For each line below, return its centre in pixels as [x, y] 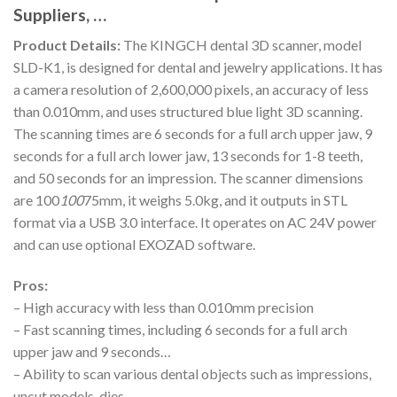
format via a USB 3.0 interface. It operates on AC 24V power [195, 222]
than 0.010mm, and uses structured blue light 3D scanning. [188, 112]
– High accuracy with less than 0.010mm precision [163, 307]
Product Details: [67, 45]
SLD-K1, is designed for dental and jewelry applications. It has [198, 67]
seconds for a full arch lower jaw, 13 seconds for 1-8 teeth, [188, 156]
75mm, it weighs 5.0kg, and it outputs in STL [215, 200]
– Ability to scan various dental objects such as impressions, [192, 373]
